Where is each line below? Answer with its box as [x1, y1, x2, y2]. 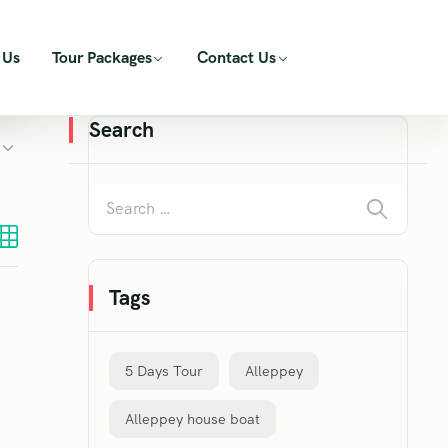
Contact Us [197, 46, 277, 68]
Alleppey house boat [125, 410, 260, 428]
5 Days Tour [125, 362, 203, 380]
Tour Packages [51, 46, 152, 68]
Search [89, 116, 154, 143]
